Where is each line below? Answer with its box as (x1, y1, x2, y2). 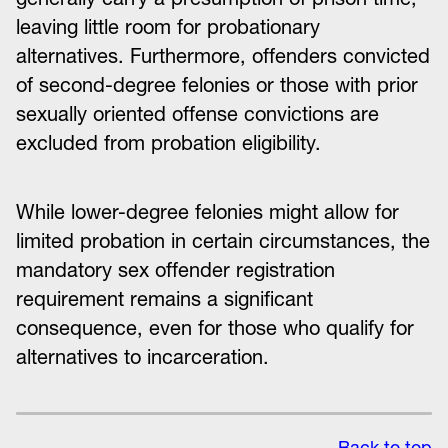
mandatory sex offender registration (16, 258, 335, 282)
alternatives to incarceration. (16, 345, 269, 369)
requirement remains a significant (16, 287, 313, 311)
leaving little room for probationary (16, 15, 320, 39)
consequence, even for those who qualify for (16, 316, 414, 340)
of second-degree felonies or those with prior (16, 73, 418, 97)
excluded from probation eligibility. (16, 131, 321, 155)
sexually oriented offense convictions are (16, 102, 379, 126)
